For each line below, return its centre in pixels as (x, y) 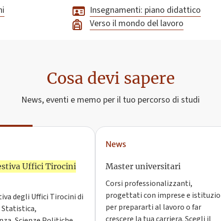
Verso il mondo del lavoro (136, 24)
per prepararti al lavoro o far (154, 207)
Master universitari (143, 166)
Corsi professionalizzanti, (149, 184)
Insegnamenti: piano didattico (145, 10)
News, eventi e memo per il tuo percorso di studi (110, 100)
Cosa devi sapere (110, 79)
